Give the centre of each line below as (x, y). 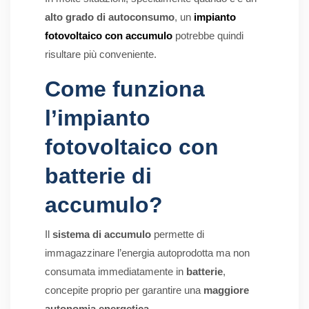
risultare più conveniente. (101, 54)
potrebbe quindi (208, 36)
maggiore (226, 290)
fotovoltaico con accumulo (109, 36)
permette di (179, 235)
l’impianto (98, 118)
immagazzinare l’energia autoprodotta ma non (147, 253)
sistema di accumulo (103, 235)
